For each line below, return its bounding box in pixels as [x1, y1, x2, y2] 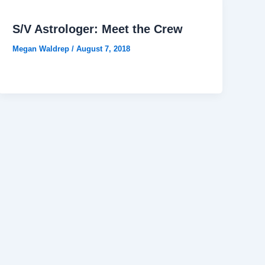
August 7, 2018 [76, 44, 131, 54]
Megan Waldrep [12, 44, 72, 54]
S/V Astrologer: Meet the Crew [12, 22, 183, 36]
